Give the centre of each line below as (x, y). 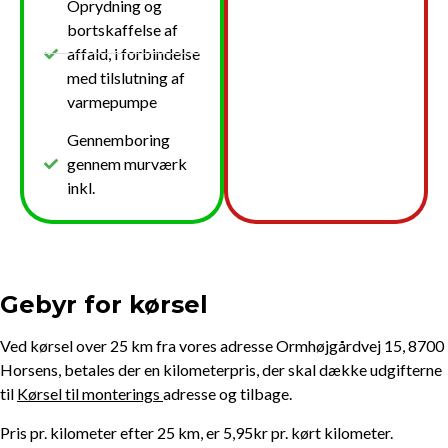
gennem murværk (126, 163)
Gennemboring (118, 139)
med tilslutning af (125, 77)
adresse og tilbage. (227, 393)
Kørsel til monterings (90, 393)
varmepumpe (111, 101)
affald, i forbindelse (133, 53)
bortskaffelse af (122, 29)
